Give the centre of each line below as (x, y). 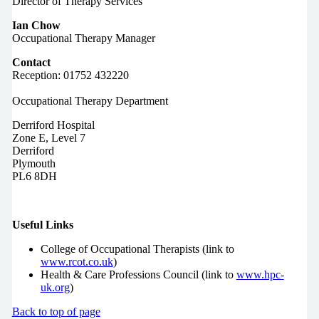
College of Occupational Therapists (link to (137, 249)
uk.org (55, 287)
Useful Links (42, 224)
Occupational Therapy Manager (83, 38)
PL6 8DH (34, 176)
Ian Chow (36, 25)
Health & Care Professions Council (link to (138, 274)
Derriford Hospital (53, 125)
